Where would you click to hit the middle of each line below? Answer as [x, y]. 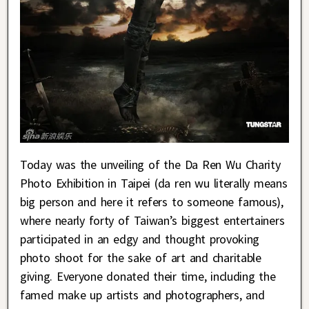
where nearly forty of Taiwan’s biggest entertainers [152, 220]
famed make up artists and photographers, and [142, 295]
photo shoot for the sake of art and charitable [141, 257]
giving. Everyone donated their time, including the [148, 276]
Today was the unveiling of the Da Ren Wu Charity [150, 164]
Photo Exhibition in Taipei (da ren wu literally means [154, 183]
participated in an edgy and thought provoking [140, 239]
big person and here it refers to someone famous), [152, 201]
